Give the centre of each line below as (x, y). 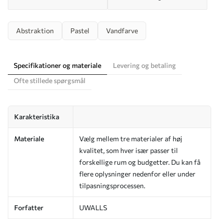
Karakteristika (37, 116)
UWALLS (93, 207)
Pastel (80, 30)
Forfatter (29, 207)
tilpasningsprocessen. (112, 185)
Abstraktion (35, 30)
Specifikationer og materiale (57, 65)
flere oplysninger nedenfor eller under (137, 174)
